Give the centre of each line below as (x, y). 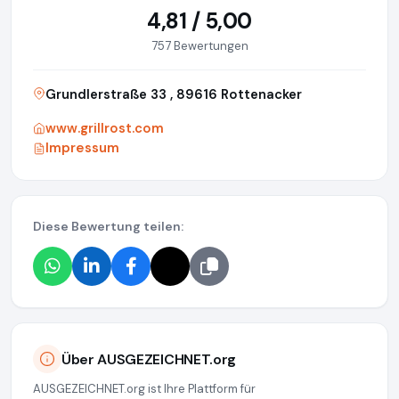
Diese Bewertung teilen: (108, 227)
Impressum (82, 148)
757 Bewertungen (199, 46)
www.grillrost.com (105, 129)
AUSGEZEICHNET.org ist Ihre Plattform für (144, 389)
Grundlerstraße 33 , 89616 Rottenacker (174, 95)
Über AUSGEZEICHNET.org (149, 359)
